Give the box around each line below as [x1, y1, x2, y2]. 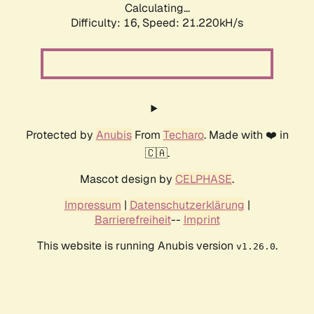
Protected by [25, 128, 96, 143]
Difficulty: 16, [71, 15, 142, 31]
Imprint [183, 212, 220, 228]
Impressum [64, 198, 121, 213]
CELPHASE [175, 172, 232, 187]
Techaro [163, 128, 204, 143]
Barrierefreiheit [94, 212, 171, 228]
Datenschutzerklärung [129, 198, 245, 213]
